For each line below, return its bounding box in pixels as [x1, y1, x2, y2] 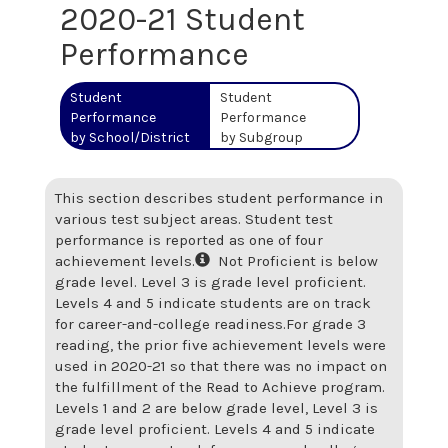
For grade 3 [286, 315, 366, 333]
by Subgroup [220, 129, 303, 146]
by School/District [70, 129, 190, 146]
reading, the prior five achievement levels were [55, 336, 386, 354]
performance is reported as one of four [55, 231, 323, 249]
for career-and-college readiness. [55, 315, 286, 333]
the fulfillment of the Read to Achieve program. [55, 378, 385, 396]
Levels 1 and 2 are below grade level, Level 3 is [55, 399, 378, 417]
